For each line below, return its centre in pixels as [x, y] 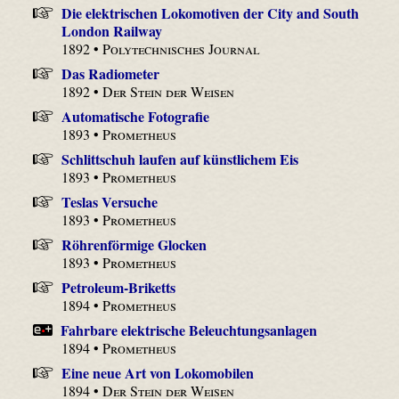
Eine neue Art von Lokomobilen [157, 372]
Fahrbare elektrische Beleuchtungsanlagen [189, 330]
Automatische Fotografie [135, 116]
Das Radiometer [110, 73]
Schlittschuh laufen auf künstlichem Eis [179, 159]
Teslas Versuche [109, 201]
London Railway [112, 30]
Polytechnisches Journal [181, 48]
